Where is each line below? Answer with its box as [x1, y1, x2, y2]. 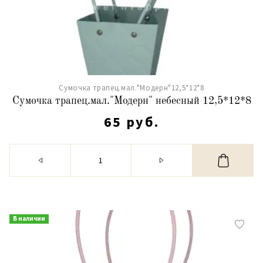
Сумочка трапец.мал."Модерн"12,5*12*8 [59, 83, 204, 93]
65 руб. [103, 113, 160, 131]
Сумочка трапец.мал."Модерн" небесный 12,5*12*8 [12, 96, 251, 106]
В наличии [13, 214, 45, 222]
